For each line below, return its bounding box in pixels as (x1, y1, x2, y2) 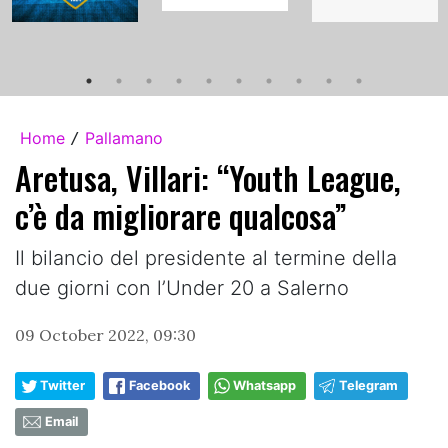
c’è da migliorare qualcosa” (15, 191, 347, 239)
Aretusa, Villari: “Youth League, (15, 153, 401, 201)
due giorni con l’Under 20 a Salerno (15, 275, 349, 300)
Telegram (339, 377, 398, 393)
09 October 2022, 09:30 (15, 324, 196, 345)
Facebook (129, 377, 190, 393)
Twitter (40, 377, 85, 393)
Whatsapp (233, 377, 296, 393)
